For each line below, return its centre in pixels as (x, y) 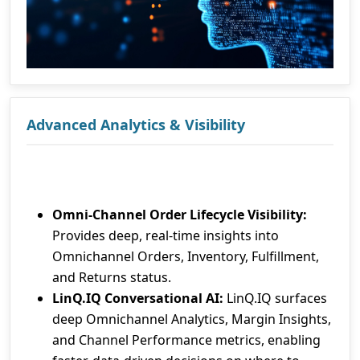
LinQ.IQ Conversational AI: (138, 299)
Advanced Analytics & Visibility (136, 125)
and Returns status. (112, 278)
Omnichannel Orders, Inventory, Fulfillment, (186, 257)
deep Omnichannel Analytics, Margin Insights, (192, 319)
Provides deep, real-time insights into (166, 236)
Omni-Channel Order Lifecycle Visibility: (180, 215)
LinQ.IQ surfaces (275, 299)
